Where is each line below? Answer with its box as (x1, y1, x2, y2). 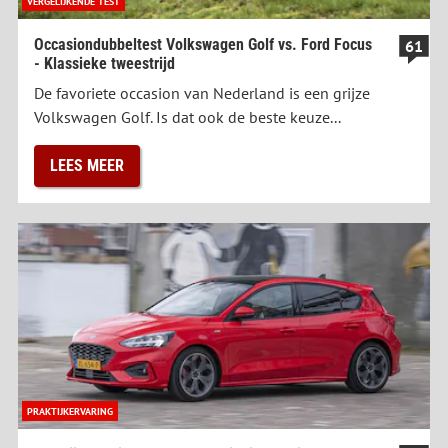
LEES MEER (50, 156, 124, 176)
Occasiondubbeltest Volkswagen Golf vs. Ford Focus (34, 35, 372, 55)
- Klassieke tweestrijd (34, 54, 175, 74)
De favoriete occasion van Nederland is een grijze (34, 83, 370, 104)
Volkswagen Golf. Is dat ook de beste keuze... (34, 107, 341, 128)
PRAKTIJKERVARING (27, 404, 113, 419)
